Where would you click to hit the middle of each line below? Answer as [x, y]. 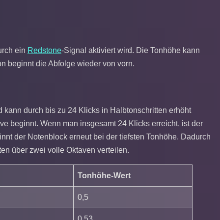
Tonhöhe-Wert [104, 176]
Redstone [44, 50]
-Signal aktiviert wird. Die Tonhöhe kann [131, 50]
